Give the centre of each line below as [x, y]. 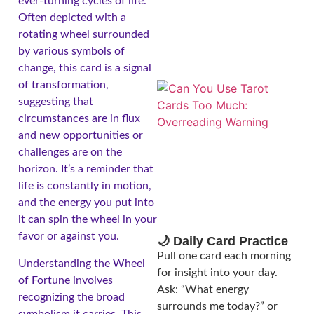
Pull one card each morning [224, 256]
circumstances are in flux [79, 119]
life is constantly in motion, [85, 186]
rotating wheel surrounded [84, 35]
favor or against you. [69, 237]
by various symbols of [71, 52]
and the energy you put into [86, 203]
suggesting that [56, 102]
